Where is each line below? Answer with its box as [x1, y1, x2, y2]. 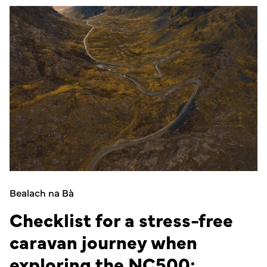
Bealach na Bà [10, 185, 74, 199]
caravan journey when [10, 228, 197, 254]
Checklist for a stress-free [10, 206, 233, 232]
